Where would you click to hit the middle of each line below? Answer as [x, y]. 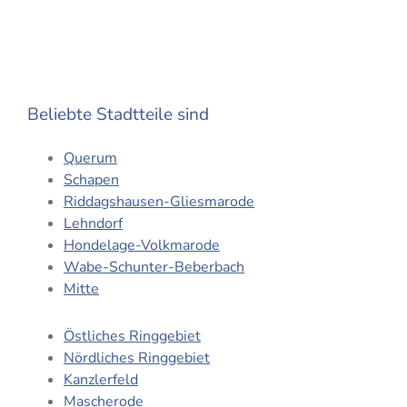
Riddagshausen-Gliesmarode [159, 201]
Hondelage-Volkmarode [141, 245]
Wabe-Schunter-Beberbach [154, 267]
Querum [90, 158]
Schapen [91, 179]
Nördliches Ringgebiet [136, 357]
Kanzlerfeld [100, 379]
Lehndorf [93, 223]
